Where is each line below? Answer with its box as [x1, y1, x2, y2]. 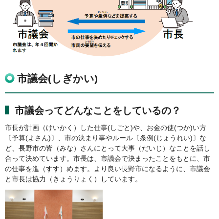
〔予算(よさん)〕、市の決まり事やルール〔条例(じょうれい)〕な [5, 133, 206, 142]
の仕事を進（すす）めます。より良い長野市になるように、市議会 [5, 164, 210, 173]
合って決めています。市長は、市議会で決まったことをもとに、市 [5, 154, 210, 162]
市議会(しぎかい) [17, 72, 98, 84]
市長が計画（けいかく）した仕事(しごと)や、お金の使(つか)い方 [5, 123, 206, 131]
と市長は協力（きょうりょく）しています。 [5, 175, 142, 183]
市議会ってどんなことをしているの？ [15, 105, 181, 116]
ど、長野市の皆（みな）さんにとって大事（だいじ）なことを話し [5, 144, 210, 152]
